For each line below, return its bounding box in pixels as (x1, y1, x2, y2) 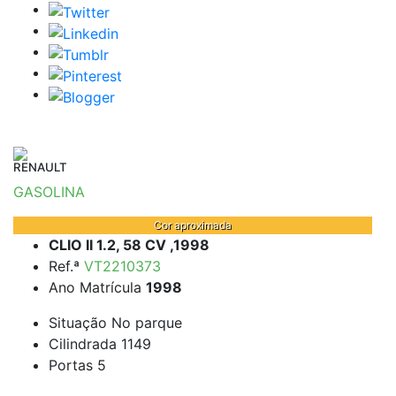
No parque (111, 314, 182, 332)
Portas (49, 356, 97, 375)
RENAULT (13, 160, 67, 174)
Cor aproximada (154, 218, 232, 232)
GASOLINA (13, 183, 85, 201)
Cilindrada (49, 335, 121, 354)
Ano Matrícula (49, 278, 146, 297)
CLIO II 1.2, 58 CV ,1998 (49, 236, 209, 255)
